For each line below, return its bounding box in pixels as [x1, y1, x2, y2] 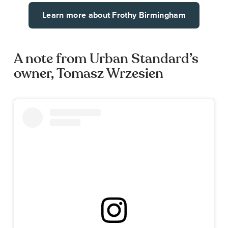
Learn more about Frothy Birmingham [42, 9, 186, 21]
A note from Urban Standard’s [14, 49, 198, 68]
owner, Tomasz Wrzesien [14, 64, 163, 82]
